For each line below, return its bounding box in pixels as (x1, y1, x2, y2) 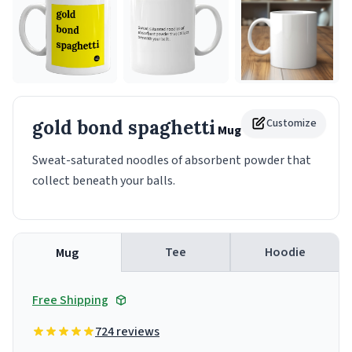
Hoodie (264, 244, 306, 262)
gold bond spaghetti (32, 115, 215, 141)
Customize (266, 115, 317, 132)
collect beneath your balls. (32, 172, 175, 190)
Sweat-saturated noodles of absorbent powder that (32, 152, 311, 170)
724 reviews (95, 323, 159, 341)
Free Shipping (32, 291, 108, 310)
